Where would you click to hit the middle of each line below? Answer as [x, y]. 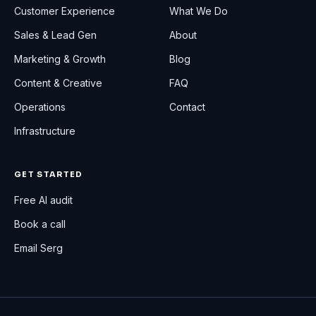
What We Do [199, 11]
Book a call [40, 224]
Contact [187, 107]
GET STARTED [49, 174]
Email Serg [38, 248]
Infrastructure [45, 131]
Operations [40, 107]
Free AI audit [43, 200]
